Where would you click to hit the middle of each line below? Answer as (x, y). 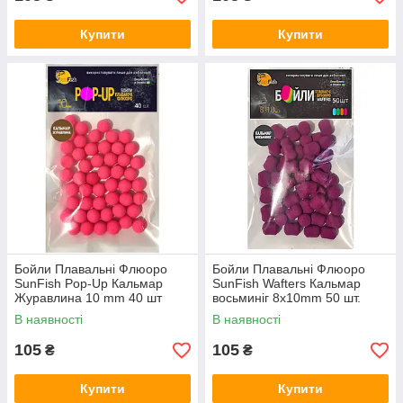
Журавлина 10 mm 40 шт (88, 298)
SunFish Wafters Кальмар (287, 284)
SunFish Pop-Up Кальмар (89, 284)
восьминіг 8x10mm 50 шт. (287, 298)
